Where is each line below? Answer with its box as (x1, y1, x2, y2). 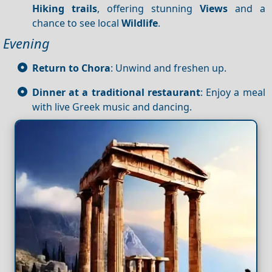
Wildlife (121, 16, 158, 30)
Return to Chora (32, 61, 110, 75)
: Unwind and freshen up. (110, 61, 226, 75)
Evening (3, 34, 50, 52)
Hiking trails (32, 1, 97, 15)
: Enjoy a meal (200, 85, 265, 99)
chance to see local (32, 16, 121, 30)
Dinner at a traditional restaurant (32, 85, 200, 99)
